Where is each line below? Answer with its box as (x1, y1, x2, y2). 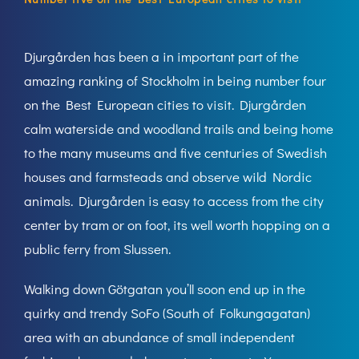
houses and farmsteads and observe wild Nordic (24, 167, 312, 186)
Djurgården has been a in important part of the (24, 46, 299, 66)
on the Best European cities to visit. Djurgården (24, 95, 306, 114)
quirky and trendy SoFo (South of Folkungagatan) (24, 303, 310, 322)
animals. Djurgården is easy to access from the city (24, 191, 324, 210)
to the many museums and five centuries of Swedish (24, 143, 327, 162)
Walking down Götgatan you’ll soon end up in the (24, 279, 305, 298)
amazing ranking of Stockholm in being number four (24, 71, 326, 90)
